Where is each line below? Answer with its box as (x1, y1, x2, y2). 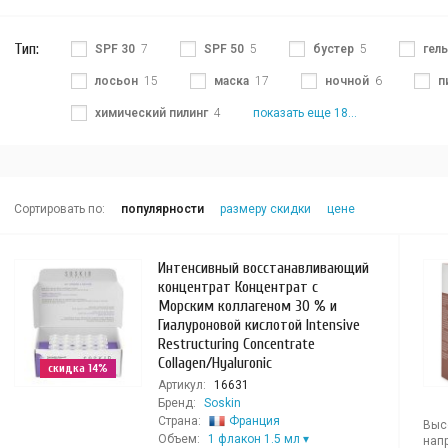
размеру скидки (219, 202, 311, 216)
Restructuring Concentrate (157, 335, 315, 353)
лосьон (94, 74, 138, 88)
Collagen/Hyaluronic (157, 354, 272, 372)
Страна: (157, 414, 201, 428)
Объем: (157, 432, 200, 446)
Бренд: (157, 396, 196, 410)
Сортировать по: (13, 202, 105, 216)
